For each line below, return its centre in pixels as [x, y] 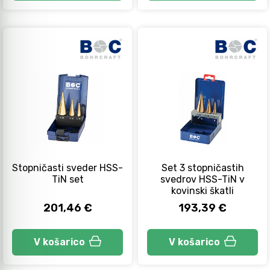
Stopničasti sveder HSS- [67, 168]
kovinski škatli [202, 190]
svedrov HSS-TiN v [202, 179]
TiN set [67, 179]
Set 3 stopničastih [202, 168]
